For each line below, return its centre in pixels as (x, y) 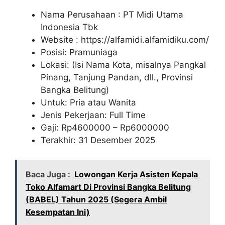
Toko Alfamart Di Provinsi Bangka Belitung (108, 187)
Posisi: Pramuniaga (79, 52)
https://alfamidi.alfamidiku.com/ (145, 40)
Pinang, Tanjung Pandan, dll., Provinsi (117, 78)
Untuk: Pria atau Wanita (88, 103)
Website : (61, 40)
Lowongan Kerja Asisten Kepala (136, 174)
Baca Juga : (48, 174)
